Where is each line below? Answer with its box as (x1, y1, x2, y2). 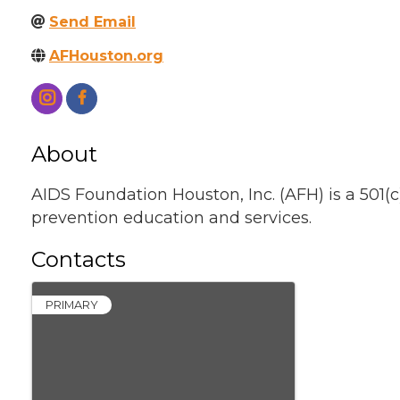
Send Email (49, 12, 136, 30)
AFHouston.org (49, 46, 163, 64)
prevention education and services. (31, 207, 312, 228)
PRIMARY (46, 297, 98, 312)
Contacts (31, 246, 126, 272)
